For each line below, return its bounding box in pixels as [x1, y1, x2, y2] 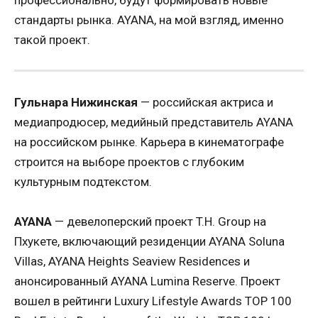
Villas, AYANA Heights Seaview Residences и [14, 254, 250, 269]
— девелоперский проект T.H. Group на [52, 214, 266, 229]
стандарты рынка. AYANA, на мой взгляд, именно [14, 13, 284, 28]
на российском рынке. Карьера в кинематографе [14, 134, 284, 149]
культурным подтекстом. [14, 174, 152, 189]
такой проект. [14, 33, 90, 48]
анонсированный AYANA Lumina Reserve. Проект [14, 274, 280, 289]
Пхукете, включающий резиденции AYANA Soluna [14, 234, 285, 249]
